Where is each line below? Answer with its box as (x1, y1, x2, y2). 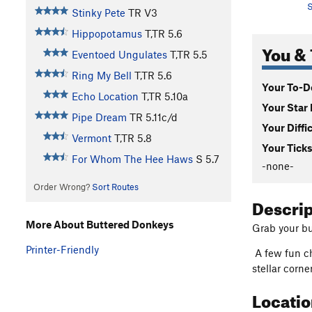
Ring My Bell (71, 69, 132, 82)
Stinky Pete (71, 6, 125, 19)
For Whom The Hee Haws (71, 153, 193, 166)
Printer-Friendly (26, 242, 99, 256)
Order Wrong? (33, 181, 92, 193)
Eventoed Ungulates (71, 48, 167, 61)
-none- (262, 159, 294, 172)
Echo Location (71, 90, 139, 103)
